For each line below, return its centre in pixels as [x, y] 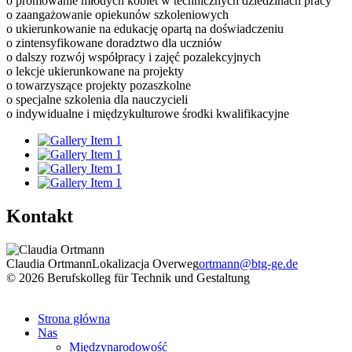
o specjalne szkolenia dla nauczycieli [97, 99]
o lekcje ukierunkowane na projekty [95, 71]
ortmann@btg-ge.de [248, 263]
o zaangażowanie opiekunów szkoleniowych [117, 14]
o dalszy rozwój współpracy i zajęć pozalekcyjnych [134, 57]
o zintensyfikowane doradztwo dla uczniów [114, 42]
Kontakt [40, 216]
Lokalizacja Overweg [145, 263]
